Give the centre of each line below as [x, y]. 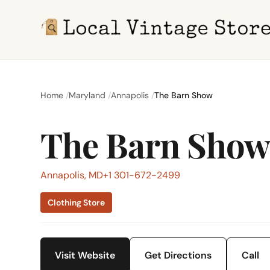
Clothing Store [77, 202]
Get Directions [178, 255]
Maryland [87, 95]
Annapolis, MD [72, 175]
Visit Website [85, 255]
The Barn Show [184, 95]
